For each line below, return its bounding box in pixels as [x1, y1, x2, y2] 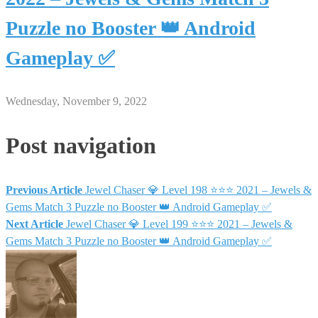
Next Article [6, 217, 63, 230]
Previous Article [6, 183, 82, 196]
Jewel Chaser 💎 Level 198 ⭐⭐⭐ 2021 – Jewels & [85, 183, 312, 196]
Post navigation [6, 133, 156, 159]
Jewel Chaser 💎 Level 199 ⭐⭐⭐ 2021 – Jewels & [66, 217, 292, 230]
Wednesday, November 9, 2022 [6, 94, 147, 107]
